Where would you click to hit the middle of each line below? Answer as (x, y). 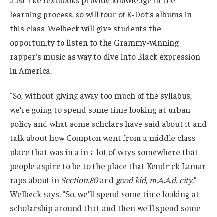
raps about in (35, 180)
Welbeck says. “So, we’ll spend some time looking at (104, 194)
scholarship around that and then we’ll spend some (105, 208)
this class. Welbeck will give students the (85, 28)
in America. (31, 70)
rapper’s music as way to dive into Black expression (105, 56)
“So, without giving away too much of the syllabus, (101, 96)
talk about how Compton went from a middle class (103, 138)
